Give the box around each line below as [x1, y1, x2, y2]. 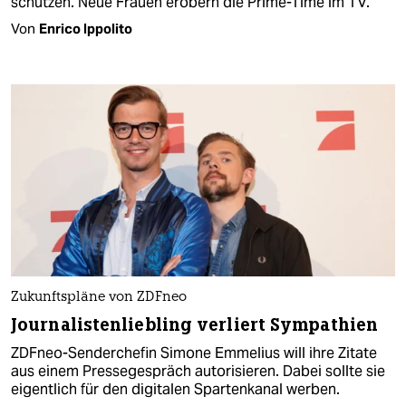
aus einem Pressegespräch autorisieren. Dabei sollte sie [11, 361, 385, 381]
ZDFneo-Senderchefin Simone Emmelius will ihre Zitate [11, 343, 377, 362]
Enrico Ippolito [39, 19, 132, 37]
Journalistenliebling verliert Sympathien [11, 313, 378, 336]
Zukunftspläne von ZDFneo [11, 290, 187, 304]
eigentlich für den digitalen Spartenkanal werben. [11, 379, 340, 399]
